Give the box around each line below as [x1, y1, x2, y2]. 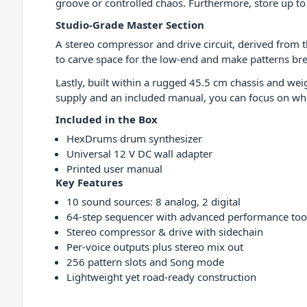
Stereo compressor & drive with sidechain [66, 225, 263, 239]
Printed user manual [66, 162, 162, 176]
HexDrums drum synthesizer [66, 132, 202, 146]
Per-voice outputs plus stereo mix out [66, 240, 243, 254]
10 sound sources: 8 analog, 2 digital [66, 195, 241, 209]
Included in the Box [56, 112, 158, 127]
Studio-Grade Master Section [56, 18, 204, 32]
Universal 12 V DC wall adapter [66, 147, 212, 161]
